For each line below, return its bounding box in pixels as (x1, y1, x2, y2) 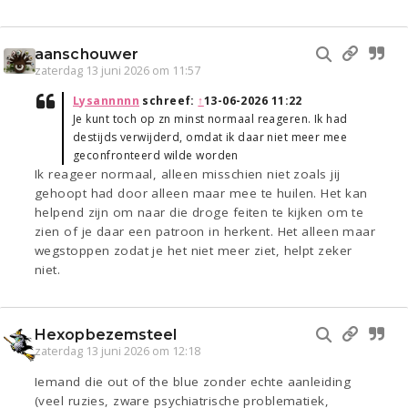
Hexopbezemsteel (35, 326, 178, 344)
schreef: (138, 93, 199, 109)
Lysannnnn (73, 93, 139, 109)
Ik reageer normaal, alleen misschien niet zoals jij (35, 166, 341, 183)
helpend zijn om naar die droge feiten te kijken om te (35, 204, 364, 221)
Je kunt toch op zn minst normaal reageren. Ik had (73, 111, 348, 127)
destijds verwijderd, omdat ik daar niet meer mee (73, 129, 348, 146)
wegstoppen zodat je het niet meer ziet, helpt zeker (35, 242, 352, 260)
